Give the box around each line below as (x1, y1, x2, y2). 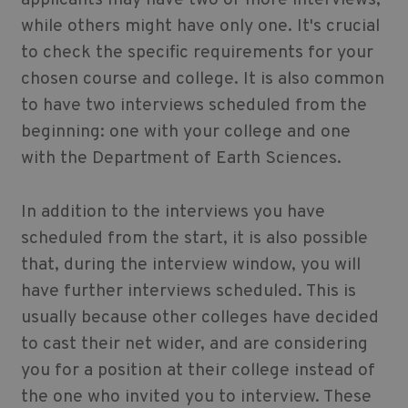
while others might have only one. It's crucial (20, 15, 380, 38)
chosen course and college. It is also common (20, 68, 384, 91)
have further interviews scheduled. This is (20, 280, 356, 303)
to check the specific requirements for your (20, 42, 373, 65)
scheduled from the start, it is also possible (20, 228, 368, 250)
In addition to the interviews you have (20, 201, 325, 224)
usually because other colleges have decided (20, 307, 379, 330)
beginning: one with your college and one (20, 121, 351, 144)
